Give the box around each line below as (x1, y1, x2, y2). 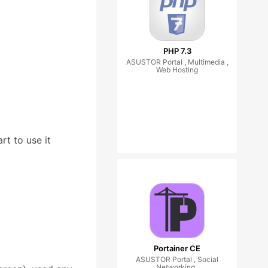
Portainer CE (154, 243, 200, 253)
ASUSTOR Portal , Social (136, 255, 218, 264)
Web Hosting (156, 65, 198, 74)
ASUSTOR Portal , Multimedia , (126, 57, 229, 66)
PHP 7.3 (163, 46, 191, 56)
